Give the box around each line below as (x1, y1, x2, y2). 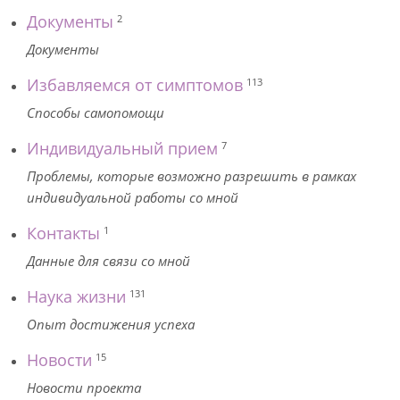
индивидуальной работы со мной (27, 188, 238, 206)
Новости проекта (27, 379, 141, 396)
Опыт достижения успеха (27, 315, 195, 333)
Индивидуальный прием (27, 137, 218, 159)
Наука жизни (27, 286, 126, 307)
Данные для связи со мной (27, 252, 190, 270)
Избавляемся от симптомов (27, 74, 243, 96)
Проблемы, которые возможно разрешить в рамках (27, 167, 356, 185)
